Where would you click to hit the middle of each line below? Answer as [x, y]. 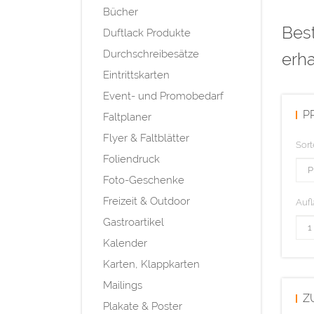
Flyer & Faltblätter [146, 138]
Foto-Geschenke [144, 180]
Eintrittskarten [136, 75]
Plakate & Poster [143, 306]
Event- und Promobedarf [163, 96]
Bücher [121, 12]
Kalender [125, 243]
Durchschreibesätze [151, 54]
